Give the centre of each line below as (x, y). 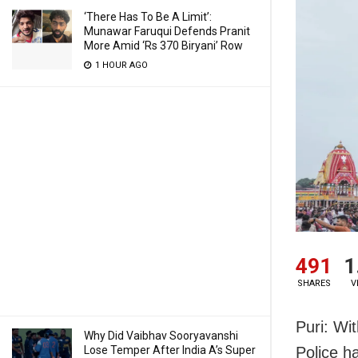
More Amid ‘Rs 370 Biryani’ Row (163, 46)
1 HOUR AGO (120, 65)
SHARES (314, 284)
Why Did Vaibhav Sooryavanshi (161, 336)
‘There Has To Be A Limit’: (148, 17)
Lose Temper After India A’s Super (170, 350)
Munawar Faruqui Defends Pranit (167, 31)
